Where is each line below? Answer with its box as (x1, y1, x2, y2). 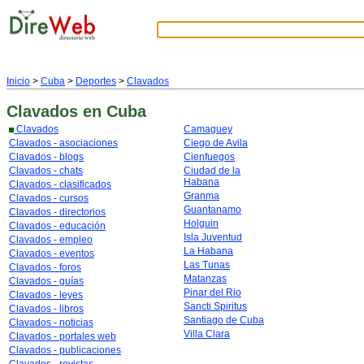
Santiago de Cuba (184, 314, 264, 326)
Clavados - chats (9, 165, 83, 176)
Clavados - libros (9, 303, 84, 314)
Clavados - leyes (9, 289, 83, 301)
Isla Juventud (184, 232, 242, 243)
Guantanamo (184, 204, 241, 215)
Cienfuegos (184, 151, 235, 162)
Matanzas (184, 273, 227, 284)
